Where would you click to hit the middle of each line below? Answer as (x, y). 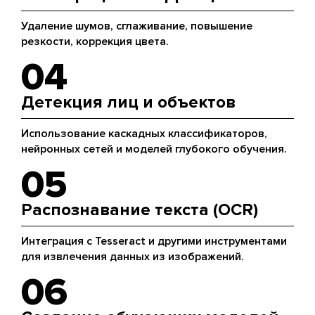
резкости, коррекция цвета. (95, 41)
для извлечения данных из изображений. (133, 257)
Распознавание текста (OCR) (140, 210)
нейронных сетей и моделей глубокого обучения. (154, 149)
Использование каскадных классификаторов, (144, 134)
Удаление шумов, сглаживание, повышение (137, 26)
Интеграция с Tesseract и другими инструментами (154, 241)
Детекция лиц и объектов (128, 102)
